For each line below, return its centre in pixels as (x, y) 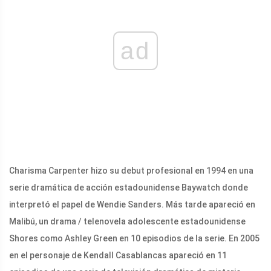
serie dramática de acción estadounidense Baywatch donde (129, 187)
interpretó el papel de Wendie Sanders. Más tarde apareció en (132, 204)
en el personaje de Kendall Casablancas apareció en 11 (118, 255)
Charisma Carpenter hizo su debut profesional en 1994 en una (131, 170)
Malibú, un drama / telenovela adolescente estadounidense (127, 221)
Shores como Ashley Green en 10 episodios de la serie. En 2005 (134, 238)
